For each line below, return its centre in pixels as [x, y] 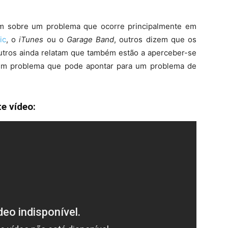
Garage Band [91, 39]
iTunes [31, 39]
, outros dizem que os [155, 39]
